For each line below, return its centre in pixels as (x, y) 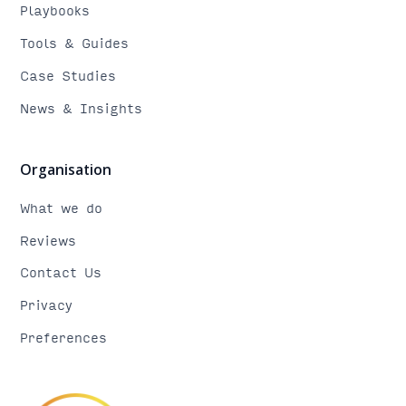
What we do (62, 208)
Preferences (64, 337)
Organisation (66, 170)
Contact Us (61, 272)
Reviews (48, 240)
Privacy (47, 305)
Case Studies (68, 75)
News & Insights (82, 107)
